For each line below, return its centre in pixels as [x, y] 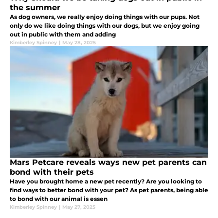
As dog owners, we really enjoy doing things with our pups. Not [105, 17]
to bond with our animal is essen [59, 199]
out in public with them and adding [63, 35]
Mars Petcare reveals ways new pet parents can [108, 163]
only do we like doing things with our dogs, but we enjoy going [105, 26]
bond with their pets [52, 172]
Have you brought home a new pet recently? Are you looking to [106, 182]
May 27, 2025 [79, 207]
